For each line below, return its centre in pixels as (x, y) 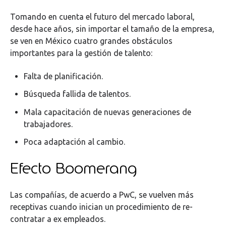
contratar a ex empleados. (58, 219)
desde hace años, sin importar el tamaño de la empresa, (112, 29)
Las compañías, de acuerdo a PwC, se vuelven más (102, 194)
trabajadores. (48, 124)
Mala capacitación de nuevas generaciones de (108, 112)
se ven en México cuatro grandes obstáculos (91, 41)
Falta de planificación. (64, 76)
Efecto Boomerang (73, 168)
